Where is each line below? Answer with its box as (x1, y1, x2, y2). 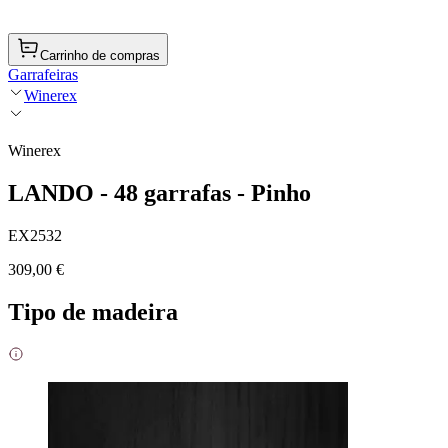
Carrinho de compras (40, 48, 160, 63)
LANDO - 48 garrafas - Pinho (8, 179, 311, 206)
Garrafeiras (8, 66, 78, 83)
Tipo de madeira (8, 298, 178, 325)
